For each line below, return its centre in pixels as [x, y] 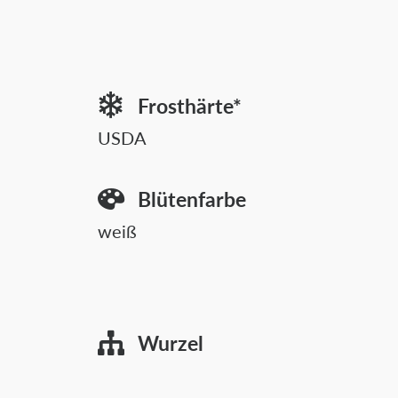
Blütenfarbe [191, 199]
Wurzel [170, 342]
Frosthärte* [189, 105]
